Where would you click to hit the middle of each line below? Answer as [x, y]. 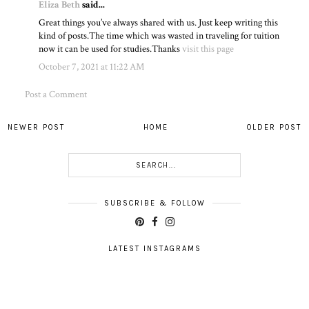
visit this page [208, 49]
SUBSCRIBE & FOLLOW [154, 203]
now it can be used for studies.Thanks [111, 49]
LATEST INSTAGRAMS [154, 248]
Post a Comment [56, 94]
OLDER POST [274, 127]
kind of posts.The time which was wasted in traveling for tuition [159, 36]
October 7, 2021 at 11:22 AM [92, 67]
